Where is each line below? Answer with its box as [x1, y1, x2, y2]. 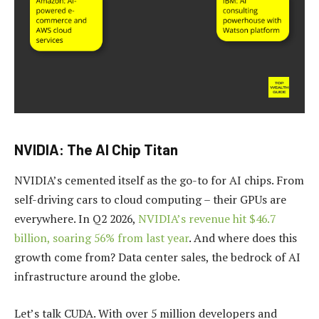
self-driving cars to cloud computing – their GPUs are [14, 192, 286, 208]
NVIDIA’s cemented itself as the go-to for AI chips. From [14, 172, 304, 189]
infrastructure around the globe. [14, 268, 180, 285]
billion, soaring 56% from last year [14, 230, 189, 246]
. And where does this [189, 230, 297, 246]
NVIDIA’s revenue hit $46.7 [138, 211, 276, 227]
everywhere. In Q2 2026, [14, 211, 138, 227]
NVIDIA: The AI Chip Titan [14, 140, 178, 158]
